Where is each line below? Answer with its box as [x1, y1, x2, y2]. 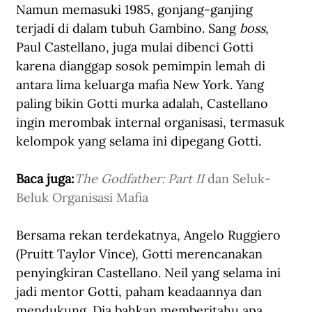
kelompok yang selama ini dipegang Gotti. [16, 132, 261, 149]
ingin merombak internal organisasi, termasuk [16, 114, 288, 130]
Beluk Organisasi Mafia [16, 189, 148, 205]
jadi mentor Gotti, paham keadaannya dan [16, 283, 265, 299]
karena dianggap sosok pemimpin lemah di [16, 57, 269, 74]
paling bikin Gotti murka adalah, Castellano [16, 95, 272, 111]
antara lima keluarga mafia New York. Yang [16, 76, 267, 93]
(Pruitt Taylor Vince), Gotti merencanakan [16, 245, 266, 262]
